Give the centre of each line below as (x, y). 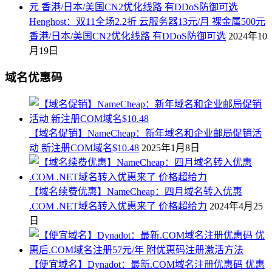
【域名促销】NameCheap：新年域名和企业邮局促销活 (145, 134)
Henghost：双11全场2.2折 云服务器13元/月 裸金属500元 (147, 21)
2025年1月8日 (171, 148)
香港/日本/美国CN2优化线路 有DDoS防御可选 (127, 36)
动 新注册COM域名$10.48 (84, 148)
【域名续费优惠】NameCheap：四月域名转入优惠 (136, 192)
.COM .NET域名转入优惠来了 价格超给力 (118, 206)
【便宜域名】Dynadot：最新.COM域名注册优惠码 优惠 (147, 265)
